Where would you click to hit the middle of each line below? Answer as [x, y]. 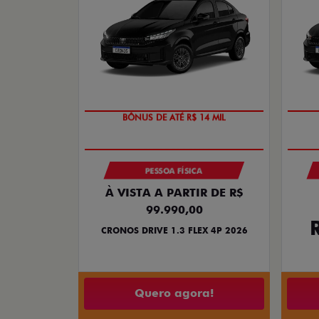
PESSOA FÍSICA [174, 171]
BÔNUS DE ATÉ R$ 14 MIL [174, 117]
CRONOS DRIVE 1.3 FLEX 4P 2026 [174, 230]
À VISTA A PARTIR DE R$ [174, 192]
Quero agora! [174, 293]
